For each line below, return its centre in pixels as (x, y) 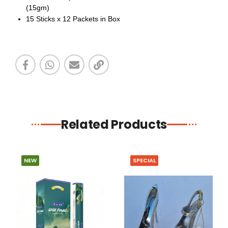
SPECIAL (144, 160)
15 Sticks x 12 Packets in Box (73, 19)
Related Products (114, 124)
